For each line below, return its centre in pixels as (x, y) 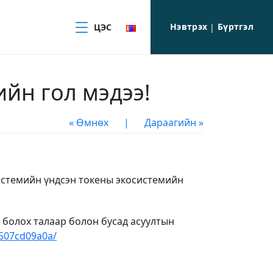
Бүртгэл (236, 27)
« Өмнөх (89, 122)
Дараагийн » (174, 122)
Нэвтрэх (189, 27)
